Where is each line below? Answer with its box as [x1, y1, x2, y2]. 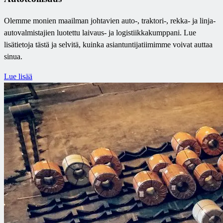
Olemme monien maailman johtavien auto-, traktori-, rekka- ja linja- [4, 16, 216, 25]
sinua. [4, 52, 22, 61]
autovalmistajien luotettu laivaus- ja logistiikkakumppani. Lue [4, 28, 196, 37]
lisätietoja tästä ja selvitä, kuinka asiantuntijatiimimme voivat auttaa [4, 40, 213, 49]
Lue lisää [4, 72, 32, 81]
